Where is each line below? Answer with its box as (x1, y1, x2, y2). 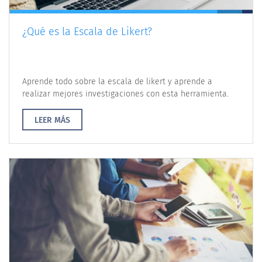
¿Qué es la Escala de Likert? (22, 25, 152, 38)
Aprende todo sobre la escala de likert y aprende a (22, 76, 212, 87)
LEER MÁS (35, 115, 70, 125)
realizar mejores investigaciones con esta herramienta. (22, 88, 229, 99)
